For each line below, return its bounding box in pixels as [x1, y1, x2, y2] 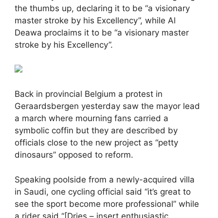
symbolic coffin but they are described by [15, 126, 178, 136]
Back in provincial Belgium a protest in [15, 89, 163, 99]
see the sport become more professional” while [15, 199, 199, 209]
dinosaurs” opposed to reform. [15, 150, 133, 160]
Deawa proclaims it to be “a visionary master [15, 28, 189, 38]
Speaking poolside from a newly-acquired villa [15, 174, 195, 184]
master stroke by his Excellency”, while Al [15, 16, 176, 26]
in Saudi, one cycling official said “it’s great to [15, 186, 191, 197]
